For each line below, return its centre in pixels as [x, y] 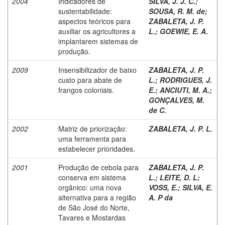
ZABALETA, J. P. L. [181, 128]
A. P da [161, 197]
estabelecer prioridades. [97, 148]
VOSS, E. [163, 187]
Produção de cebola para [98, 167]
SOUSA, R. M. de [177, 11]
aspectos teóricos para [94, 21]
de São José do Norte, [94, 207]
